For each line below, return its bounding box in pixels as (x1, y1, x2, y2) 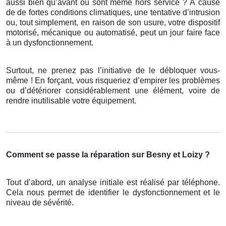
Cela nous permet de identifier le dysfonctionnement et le (6, 188, 220, 197)
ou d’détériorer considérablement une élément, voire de (6, 86, 220, 95)
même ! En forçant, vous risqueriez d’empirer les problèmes (6, 76, 220, 85)
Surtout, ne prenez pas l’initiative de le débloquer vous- (6, 66, 220, 75)
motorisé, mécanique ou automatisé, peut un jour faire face (6, 28, 220, 37)
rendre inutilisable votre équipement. (6, 96, 136, 105)
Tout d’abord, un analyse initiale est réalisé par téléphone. (6, 178, 220, 187)
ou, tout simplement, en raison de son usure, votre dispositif (6, 18, 220, 27)
